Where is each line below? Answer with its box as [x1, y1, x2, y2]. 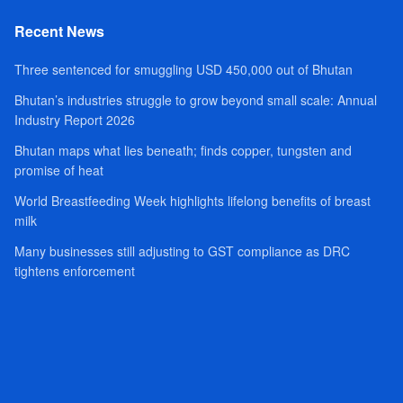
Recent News [13, 20, 104, 41]
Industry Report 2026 [13, 110, 135, 129]
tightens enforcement [13, 261, 135, 280]
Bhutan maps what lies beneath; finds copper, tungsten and [13, 140, 352, 159]
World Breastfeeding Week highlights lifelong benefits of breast [13, 191, 371, 210]
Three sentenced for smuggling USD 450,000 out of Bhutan [13, 59, 353, 78]
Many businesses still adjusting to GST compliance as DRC [13, 241, 350, 260]
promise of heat [13, 160, 103, 179]
